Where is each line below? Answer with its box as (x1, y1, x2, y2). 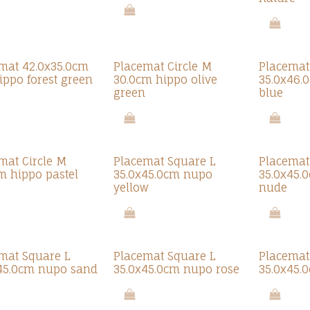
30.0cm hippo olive (113, 73, 218, 86)
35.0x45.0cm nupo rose (113, 262, 240, 276)
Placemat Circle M (113, 60, 213, 73)
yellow (113, 181, 149, 194)
